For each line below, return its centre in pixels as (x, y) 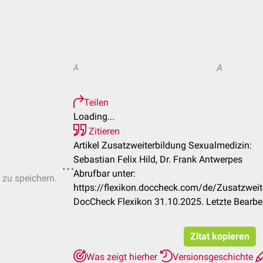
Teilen (96, 102)
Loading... (94, 117)
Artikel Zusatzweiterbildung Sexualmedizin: (163, 145)
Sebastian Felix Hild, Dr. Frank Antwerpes (158, 159)
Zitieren (103, 131)
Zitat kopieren (220, 236)
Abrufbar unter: (104, 173)
